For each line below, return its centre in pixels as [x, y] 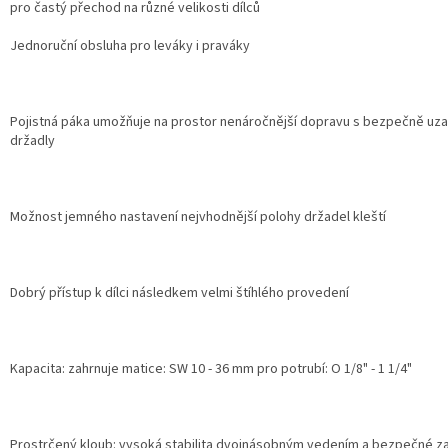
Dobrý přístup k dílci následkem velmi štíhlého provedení [179, 293]
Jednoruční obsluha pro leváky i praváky [130, 46]
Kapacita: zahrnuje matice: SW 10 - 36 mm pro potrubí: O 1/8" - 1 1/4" [211, 369]
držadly [32, 141]
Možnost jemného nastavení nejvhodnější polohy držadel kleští [198, 217]
